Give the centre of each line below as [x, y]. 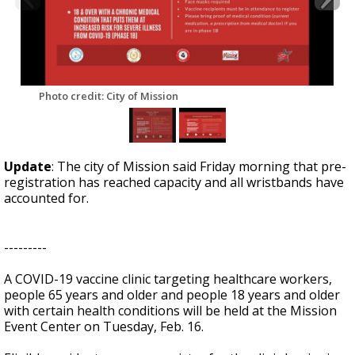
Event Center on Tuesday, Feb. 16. [105, 326]
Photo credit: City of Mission [108, 96]
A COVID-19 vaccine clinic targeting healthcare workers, [168, 279]
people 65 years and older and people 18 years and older [172, 295]
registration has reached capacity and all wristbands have [174, 182]
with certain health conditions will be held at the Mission [170, 311]
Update [28, 166]
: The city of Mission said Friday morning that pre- [199, 166]
